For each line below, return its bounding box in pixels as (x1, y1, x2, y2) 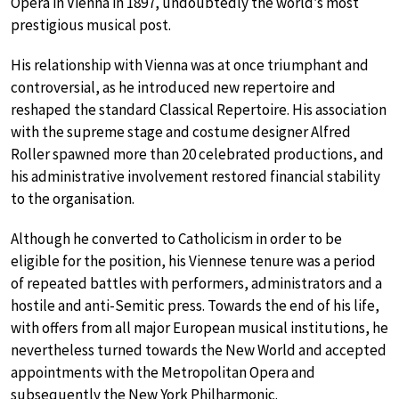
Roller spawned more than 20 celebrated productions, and (11, 144, 384, 165)
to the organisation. (11, 189, 134, 209)
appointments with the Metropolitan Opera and (11, 362, 315, 383)
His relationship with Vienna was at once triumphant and (11, 55, 369, 76)
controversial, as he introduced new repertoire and (11, 77, 336, 98)
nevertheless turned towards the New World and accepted (11, 340, 387, 361)
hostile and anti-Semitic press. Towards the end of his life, (11, 296, 379, 316)
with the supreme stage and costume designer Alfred (11, 122, 351, 142)
